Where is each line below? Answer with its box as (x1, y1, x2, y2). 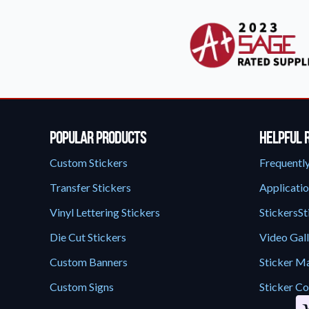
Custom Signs (50, 280, 114, 293)
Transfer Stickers (50, 181, 131, 194)
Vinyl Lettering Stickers (50, 206, 160, 219)
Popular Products (50, 129, 146, 147)
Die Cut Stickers (50, 230, 126, 243)
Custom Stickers (50, 156, 128, 169)
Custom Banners (50, 255, 128, 268)
